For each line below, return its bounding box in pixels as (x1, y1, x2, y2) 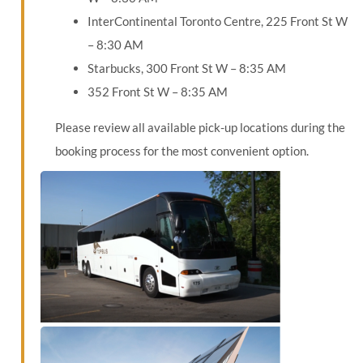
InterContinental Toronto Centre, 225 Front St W (87, 14, 348, 29)
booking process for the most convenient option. (54, 143, 309, 159)
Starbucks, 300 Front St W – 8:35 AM (87, 61, 286, 76)
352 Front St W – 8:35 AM (87, 84, 228, 100)
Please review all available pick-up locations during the (54, 120, 345, 135)
